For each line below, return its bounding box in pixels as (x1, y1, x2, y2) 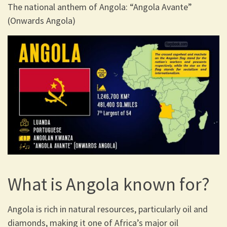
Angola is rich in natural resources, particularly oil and (8, 203, 208, 215)
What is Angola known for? (8, 172, 210, 196)
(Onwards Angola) (8, 14, 75, 26)
